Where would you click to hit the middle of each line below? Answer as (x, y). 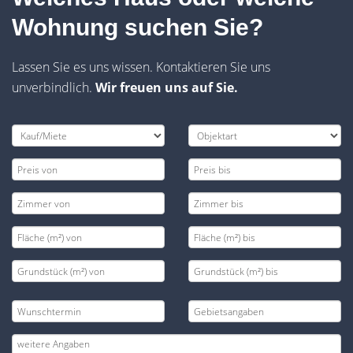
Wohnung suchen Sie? (137, 28)
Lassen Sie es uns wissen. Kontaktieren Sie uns (141, 67)
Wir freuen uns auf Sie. (167, 88)
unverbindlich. (54, 88)
